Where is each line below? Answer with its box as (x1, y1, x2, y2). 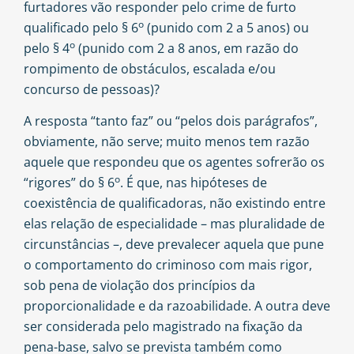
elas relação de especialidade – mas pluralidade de (24, 215, 325, 233)
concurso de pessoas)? (24, 80, 160, 98)
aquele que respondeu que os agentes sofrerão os (24, 153, 325, 171)
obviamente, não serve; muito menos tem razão (24, 133, 310, 151)
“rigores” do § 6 (24, 174, 115, 192)
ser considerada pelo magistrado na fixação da (24, 318, 303, 336)
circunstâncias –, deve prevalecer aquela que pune (24, 235, 324, 254)
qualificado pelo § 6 (24, 18, 138, 36)
